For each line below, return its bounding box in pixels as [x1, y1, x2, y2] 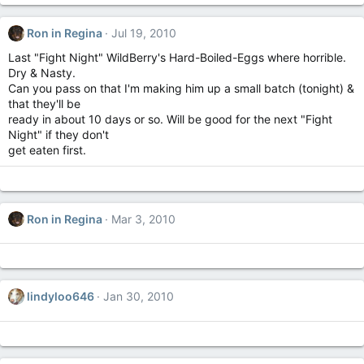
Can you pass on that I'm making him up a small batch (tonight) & [8, 80, 354, 95]
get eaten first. [8, 142, 86, 157]
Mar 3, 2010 [110, 211, 175, 226]
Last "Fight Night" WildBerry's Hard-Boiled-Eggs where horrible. [8, 50, 346, 64]
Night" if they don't [8, 127, 109, 141]
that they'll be [8, 96, 80, 110]
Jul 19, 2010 [110, 25, 176, 40]
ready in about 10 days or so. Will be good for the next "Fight [8, 111, 332, 126]
